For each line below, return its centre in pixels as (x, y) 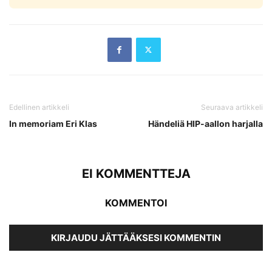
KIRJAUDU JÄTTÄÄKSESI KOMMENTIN (136, 237)
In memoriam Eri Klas (53, 123)
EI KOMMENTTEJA (136, 173)
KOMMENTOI (136, 202)
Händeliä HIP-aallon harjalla (206, 123)
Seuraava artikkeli (232, 107)
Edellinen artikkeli (39, 107)
